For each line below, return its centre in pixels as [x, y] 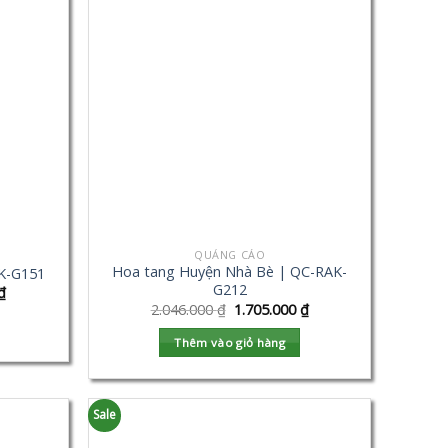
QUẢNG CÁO [230, 254]
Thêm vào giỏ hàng [230, 343]
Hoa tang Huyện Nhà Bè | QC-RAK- [230, 272]
